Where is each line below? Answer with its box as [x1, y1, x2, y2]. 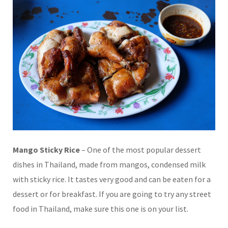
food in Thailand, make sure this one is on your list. [13, 204, 188, 214]
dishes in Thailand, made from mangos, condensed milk [13, 159, 206, 170]
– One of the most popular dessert [80, 145, 201, 155]
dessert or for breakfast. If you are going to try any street [13, 189, 211, 199]
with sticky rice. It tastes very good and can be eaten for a [13, 174, 211, 185]
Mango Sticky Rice [13, 145, 80, 155]
